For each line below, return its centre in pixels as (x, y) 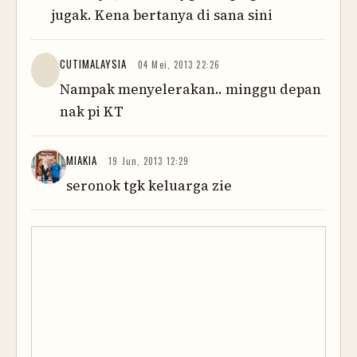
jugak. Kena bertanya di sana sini (161, 16)
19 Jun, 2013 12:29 (149, 161)
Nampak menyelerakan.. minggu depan (190, 90)
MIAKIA (82, 161)
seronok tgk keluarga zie (149, 186)
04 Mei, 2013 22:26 (179, 65)
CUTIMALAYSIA (93, 64)
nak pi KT (91, 112)
